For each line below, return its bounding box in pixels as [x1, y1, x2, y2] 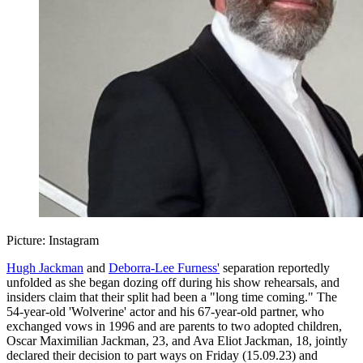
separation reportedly [220, 261, 330, 275]
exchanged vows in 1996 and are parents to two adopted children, [6, 319, 342, 334]
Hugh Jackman [6, 261, 83, 275]
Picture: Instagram [6, 233, 99, 248]
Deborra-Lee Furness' [109, 261, 220, 275]
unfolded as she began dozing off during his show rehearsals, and [6, 275, 340, 290]
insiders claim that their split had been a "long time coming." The [6, 290, 337, 305]
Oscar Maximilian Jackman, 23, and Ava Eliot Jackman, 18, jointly [6, 334, 348, 348]
